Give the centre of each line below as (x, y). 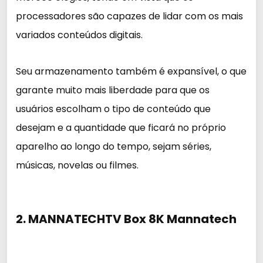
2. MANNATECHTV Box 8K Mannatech (126, 219)
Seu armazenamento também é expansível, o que (131, 71)
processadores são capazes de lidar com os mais (129, 16)
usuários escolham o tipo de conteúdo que (113, 109)
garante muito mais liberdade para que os (113, 90)
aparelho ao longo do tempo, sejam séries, (114, 146)
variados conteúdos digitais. (79, 35)
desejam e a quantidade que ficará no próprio (121, 128)
